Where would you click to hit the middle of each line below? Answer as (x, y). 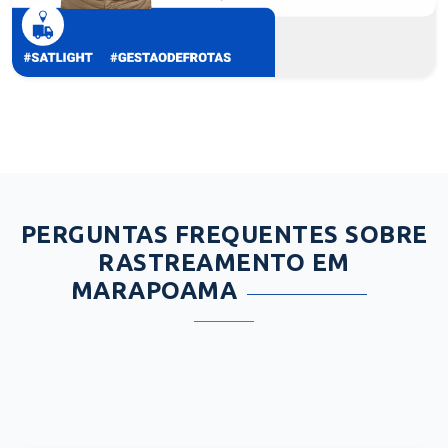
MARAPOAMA (154, 290)
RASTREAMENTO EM (224, 262)
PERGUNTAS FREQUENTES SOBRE (224, 234)
